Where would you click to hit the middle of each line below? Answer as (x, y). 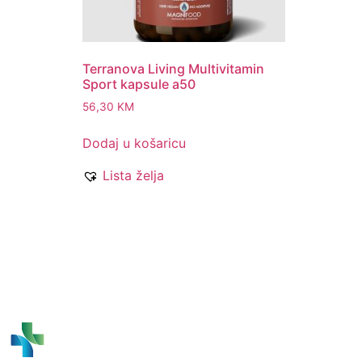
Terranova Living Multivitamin (173, 69)
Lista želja (133, 176)
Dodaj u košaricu (134, 143)
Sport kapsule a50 (139, 84)
